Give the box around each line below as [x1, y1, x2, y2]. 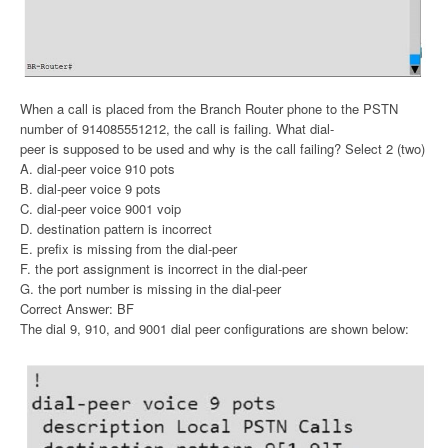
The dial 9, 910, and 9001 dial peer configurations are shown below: [20, 319, 409, 339]
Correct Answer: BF [20, 299, 134, 319]
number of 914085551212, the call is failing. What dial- [20, 119, 334, 139]
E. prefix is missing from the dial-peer [20, 239, 237, 259]
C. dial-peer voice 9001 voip [20, 199, 181, 219]
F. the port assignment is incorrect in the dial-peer [20, 259, 307, 279]
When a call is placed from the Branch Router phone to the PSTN [20, 99, 398, 119]
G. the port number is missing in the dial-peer [20, 279, 281, 299]
